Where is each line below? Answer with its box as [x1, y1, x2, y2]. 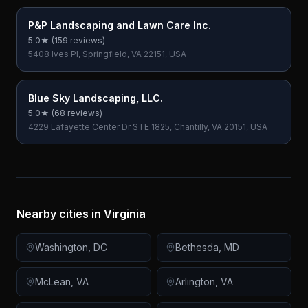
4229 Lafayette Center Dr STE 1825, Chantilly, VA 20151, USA [28, 122, 267, 132]
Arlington [175, 276, 215, 287]
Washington [35, 241, 88, 253]
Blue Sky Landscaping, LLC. [28, 92, 163, 104]
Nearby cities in [16, 207, 104, 221]
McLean [35, 276, 71, 287]
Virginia [104, 207, 146, 221]
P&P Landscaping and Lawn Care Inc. [28, 19, 211, 31]
